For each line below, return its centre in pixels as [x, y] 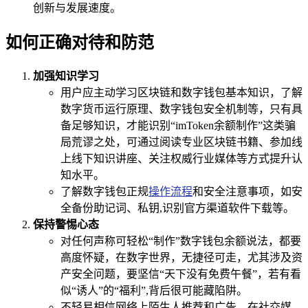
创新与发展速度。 [77, 8]
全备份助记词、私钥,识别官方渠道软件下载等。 [177, 208]
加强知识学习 [66, 76]
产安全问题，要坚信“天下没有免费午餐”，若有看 [181, 274]
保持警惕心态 [66, 224]
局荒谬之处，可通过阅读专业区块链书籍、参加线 [181, 142]
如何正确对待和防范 [80, 42]
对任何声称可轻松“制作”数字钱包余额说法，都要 [181, 241]
